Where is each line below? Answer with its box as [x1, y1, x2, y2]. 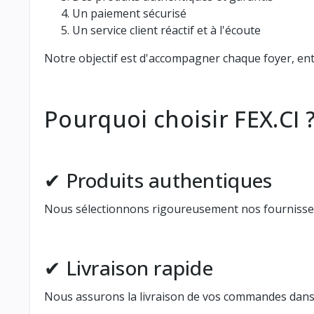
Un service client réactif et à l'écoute [72, 22, 261, 38]
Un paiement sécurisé [72, 5, 186, 21]
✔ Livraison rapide [44, 254, 214, 281]
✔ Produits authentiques [44, 166, 273, 193]
